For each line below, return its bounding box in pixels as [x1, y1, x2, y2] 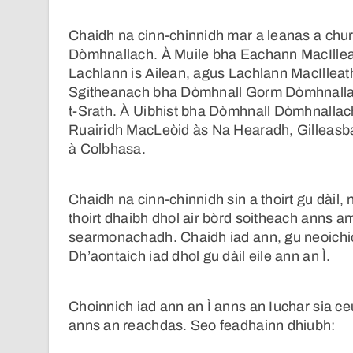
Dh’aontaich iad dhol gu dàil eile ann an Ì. [69, 248, 331, 265]
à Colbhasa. [69, 141, 146, 158]
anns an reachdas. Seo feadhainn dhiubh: [69, 318, 336, 334]
